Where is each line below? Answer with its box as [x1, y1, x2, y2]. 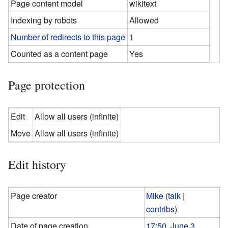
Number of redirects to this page [11, 31, 126, 43]
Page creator [11, 189, 58, 202]
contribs [146, 203, 175, 215]
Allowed [129, 14, 159, 26]
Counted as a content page [11, 47, 108, 60]
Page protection [8, 76, 85, 93]
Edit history [8, 156, 66, 173]
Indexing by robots [11, 14, 77, 26]
